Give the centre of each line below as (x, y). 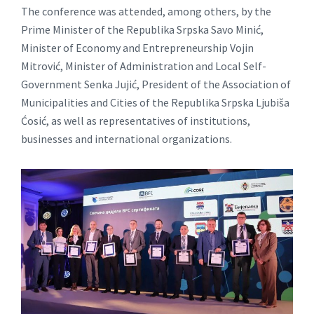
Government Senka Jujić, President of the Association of (156, 84)
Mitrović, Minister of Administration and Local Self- (144, 66)
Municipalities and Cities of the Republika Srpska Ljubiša (155, 102)
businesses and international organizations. (127, 138)
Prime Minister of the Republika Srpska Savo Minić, (142, 29)
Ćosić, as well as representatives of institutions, (136, 120)
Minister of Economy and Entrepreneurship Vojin (137, 47)
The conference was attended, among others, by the (146, 11)
